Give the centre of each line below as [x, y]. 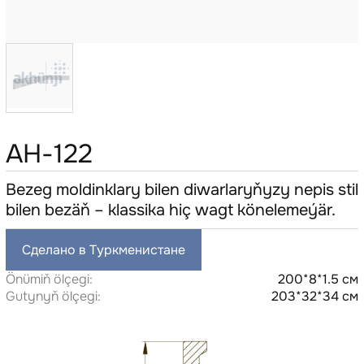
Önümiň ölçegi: [49, 279]
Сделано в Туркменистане [103, 250]
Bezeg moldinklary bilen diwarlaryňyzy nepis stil [182, 190]
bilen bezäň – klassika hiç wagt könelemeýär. [170, 210]
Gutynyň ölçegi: [53, 297]
